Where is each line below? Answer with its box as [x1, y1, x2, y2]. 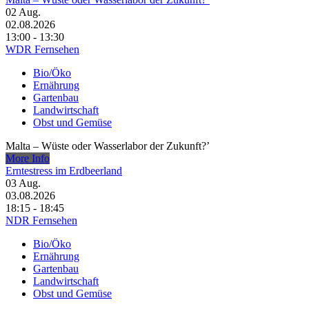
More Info [6, 152, 50, 165]
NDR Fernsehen [6, 215, 77, 227]
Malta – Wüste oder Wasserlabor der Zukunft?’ [6, 140, 210, 152]
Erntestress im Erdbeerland [6, 165, 122, 177]
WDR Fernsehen [6, 43, 79, 56]
